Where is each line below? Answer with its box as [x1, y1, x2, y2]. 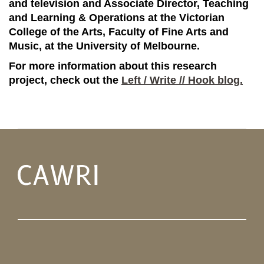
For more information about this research [9, 60, 217, 72]
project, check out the [9, 74, 121, 86]
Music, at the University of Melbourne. [9, 40, 200, 52]
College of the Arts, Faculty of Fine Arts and [9, 26, 229, 38]
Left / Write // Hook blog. [121, 74, 243, 86]
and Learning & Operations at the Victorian [9, 12, 225, 24]
